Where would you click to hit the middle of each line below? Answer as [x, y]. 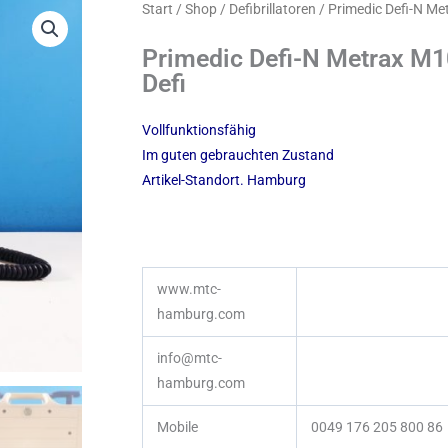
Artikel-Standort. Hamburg [224, 180]
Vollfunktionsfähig [199, 130]
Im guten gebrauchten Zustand [238, 155]
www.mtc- [189, 289]
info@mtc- [189, 358]
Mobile [177, 427]
